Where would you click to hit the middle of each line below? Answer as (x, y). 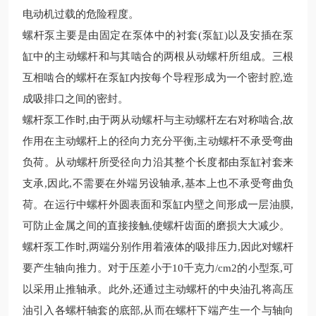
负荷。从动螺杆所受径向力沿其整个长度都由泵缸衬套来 (158, 162)
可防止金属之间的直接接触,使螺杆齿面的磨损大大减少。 (156, 226)
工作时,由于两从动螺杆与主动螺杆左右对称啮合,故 (174, 120)
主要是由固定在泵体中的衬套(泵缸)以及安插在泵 (175, 35)
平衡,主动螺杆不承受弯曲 (233, 141)
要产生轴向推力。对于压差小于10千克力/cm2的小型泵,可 (158, 268)
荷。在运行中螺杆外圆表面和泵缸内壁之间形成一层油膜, (158, 205)
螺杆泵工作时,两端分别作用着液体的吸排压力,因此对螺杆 (158, 247)
